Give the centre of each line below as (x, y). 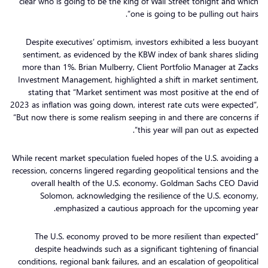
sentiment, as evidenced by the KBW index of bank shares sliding (141, 54)
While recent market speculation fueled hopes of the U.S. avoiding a (135, 157)
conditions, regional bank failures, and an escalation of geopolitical (138, 261)
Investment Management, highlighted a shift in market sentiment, (138, 79)
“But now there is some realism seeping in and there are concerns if (136, 117)
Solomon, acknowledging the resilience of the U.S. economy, (149, 195)
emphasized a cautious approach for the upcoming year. (157, 208)
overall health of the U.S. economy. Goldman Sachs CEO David (145, 182)
